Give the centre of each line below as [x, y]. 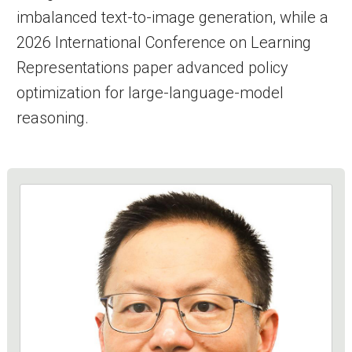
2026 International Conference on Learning [164, 42]
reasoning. [53, 117]
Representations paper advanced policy [152, 67]
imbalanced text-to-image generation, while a [172, 17]
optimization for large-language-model [150, 92]
